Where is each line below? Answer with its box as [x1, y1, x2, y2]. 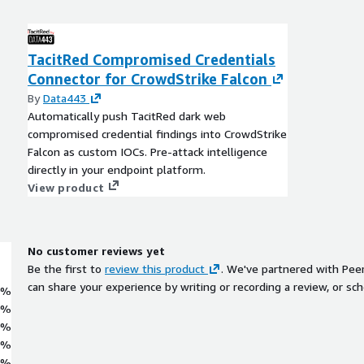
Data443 [43, 90, 86, 105]
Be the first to [28, 261, 102, 275]
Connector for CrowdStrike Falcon [28, 69, 267, 88]
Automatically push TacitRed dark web [28, 108, 226, 123]
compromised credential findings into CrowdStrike [28, 126, 287, 141]
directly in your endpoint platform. [28, 162, 206, 176]
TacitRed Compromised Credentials [28, 50, 275, 68]
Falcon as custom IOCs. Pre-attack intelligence [28, 144, 267, 158]
